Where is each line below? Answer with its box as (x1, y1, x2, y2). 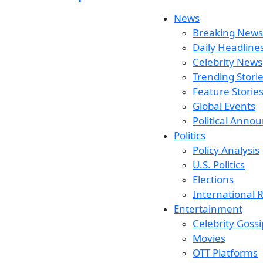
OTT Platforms (193, 246, 258, 259)
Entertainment (174, 202, 242, 215)
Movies (193, 231, 225, 245)
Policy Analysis (193, 143, 259, 157)
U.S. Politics (193, 158, 245, 171)
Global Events (193, 99, 255, 113)
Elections (193, 173, 234, 186)
